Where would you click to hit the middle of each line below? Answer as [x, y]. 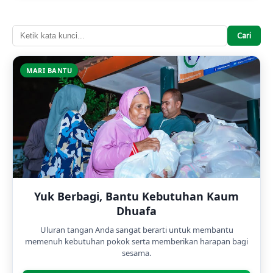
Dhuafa [136, 211]
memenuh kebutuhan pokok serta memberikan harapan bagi [136, 241]
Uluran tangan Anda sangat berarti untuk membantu [136, 229]
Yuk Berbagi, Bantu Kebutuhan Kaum [136, 196]
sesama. [136, 253]
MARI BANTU [49, 70]
